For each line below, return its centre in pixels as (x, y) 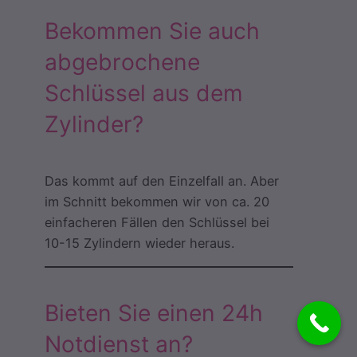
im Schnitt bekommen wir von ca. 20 (157, 202)
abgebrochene (122, 63)
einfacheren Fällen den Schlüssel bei (157, 223)
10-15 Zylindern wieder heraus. (139, 243)
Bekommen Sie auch (152, 31)
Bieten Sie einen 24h (154, 313)
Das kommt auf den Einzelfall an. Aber (162, 181)
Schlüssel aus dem (144, 94)
